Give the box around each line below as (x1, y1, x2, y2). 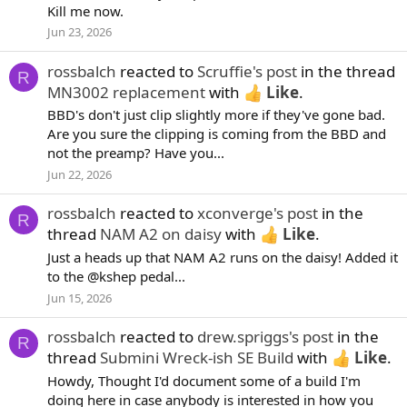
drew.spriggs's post (197, 326, 333, 348)
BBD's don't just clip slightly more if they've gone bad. (47, 105, 385, 124)
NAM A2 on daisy (100, 223, 222, 245)
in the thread (297, 60, 395, 82)
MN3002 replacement (47, 81, 205, 103)
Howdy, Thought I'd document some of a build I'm (47, 372, 361, 390)
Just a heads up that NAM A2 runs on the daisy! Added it (47, 248, 398, 267)
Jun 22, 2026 (47, 166, 112, 184)
